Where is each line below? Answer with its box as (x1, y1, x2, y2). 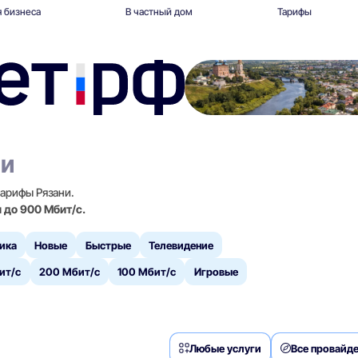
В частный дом (125, 5, 193, 18)
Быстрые (85, 238, 131, 252)
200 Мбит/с (38, 265, 100, 279)
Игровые (193, 265, 238, 279)
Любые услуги (189, 341, 261, 355)
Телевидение (149, 238, 214, 252)
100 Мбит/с (117, 265, 177, 279)
